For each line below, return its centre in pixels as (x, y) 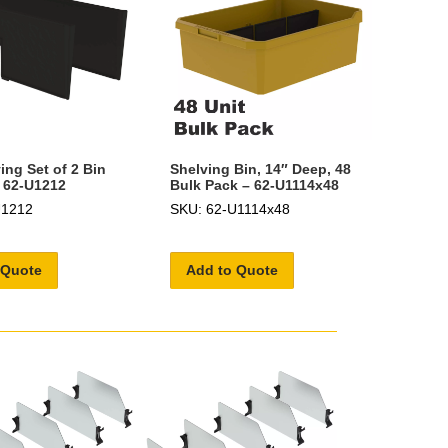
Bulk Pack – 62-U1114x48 (255, 184)
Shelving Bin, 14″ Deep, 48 (261, 168)
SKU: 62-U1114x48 (230, 208)
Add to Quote (232, 269)
